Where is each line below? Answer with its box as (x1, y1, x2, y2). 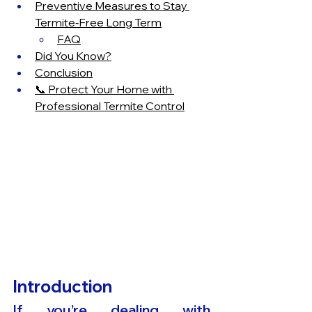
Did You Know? (35, 49, 111, 63)
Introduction (13, 276, 112, 297)
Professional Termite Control (35, 99, 185, 113)
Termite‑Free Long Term (35, 15, 162, 29)
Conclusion (35, 65, 93, 79)
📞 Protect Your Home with (35, 82, 174, 96)
